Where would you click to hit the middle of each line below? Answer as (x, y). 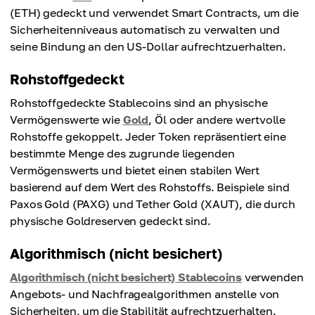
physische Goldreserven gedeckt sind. (110, 221)
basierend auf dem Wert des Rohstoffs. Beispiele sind (150, 187)
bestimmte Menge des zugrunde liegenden (122, 153)
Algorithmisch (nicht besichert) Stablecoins (126, 277)
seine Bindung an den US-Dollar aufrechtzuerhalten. (148, 46)
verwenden (272, 277)
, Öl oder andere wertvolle (217, 120)
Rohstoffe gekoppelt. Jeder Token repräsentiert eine (148, 136)
